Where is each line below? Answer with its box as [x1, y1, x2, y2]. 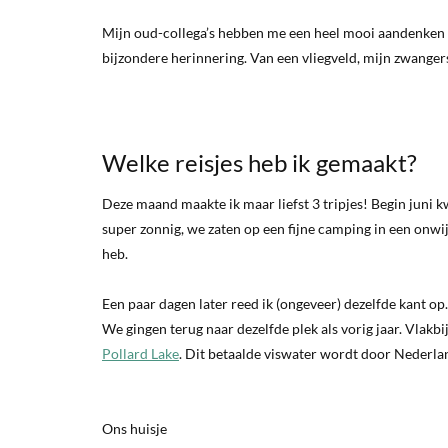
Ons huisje [102, 419, 167, 437]
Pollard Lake [102, 344, 179, 362]
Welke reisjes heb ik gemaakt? [102, 147, 417, 177]
